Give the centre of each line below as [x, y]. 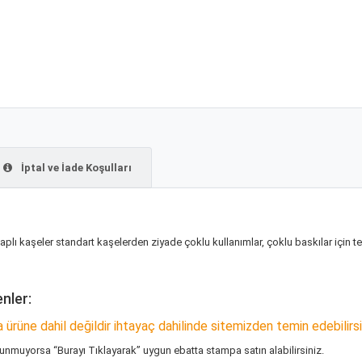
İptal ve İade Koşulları [75, 168]
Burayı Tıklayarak [97, 350]
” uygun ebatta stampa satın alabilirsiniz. [230, 350]
